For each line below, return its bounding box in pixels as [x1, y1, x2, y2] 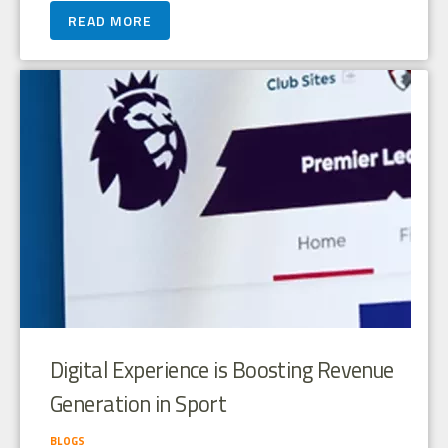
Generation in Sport [50, 387, 227, 422]
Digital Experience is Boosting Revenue [50, 353, 394, 388]
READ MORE [68, 10, 152, 32]
